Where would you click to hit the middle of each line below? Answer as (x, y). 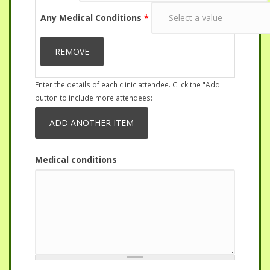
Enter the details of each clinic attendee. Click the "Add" (129, 84)
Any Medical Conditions (92, 18)
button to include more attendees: (94, 98)
